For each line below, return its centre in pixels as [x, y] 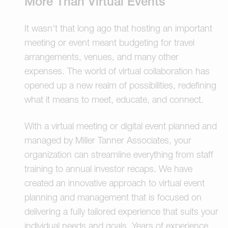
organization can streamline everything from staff [119, 154]
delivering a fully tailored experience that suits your [121, 211]
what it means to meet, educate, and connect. [114, 99]
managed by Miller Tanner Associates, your [108, 140]
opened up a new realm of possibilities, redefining [120, 85]
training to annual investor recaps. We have [108, 168]
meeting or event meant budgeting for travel [109, 42]
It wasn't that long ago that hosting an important [118, 28]
